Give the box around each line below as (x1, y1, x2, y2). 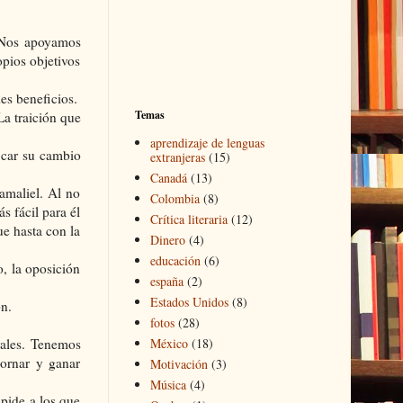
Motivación (150, 355, 208, 373)
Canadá (150, 169, 187, 187)
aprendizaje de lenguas (150, 134, 264, 152)
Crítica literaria (150, 210, 228, 228)
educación (150, 252, 201, 270)
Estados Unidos (150, 293, 228, 311)
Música (150, 376, 186, 394)
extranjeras (150, 148, 205, 166)
